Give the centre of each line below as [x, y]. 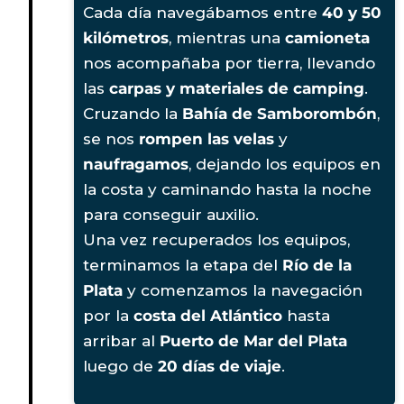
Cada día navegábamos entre [202, 12]
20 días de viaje [220, 366]
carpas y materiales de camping [237, 88]
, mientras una [227, 37]
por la [108, 315]
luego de [120, 366]
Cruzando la [133, 113]
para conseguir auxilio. [171, 214]
